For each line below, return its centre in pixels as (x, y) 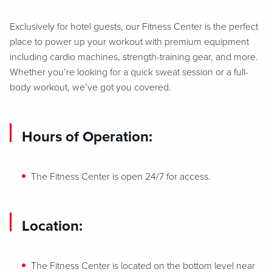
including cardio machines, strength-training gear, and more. (134, 57)
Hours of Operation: (87, 137)
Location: (52, 226)
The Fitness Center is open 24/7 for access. (121, 177)
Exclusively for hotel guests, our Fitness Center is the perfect (134, 27)
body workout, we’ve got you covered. (90, 87)
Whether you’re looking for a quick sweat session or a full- (129, 72)
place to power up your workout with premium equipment (129, 42)
